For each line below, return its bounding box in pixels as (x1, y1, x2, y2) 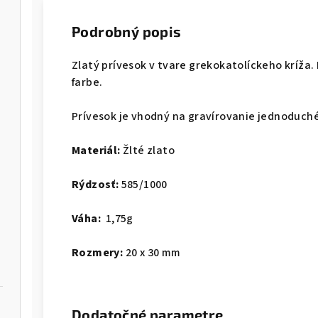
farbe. (72, 75, 103, 91)
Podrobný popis (72, 23, 182, 40)
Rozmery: (72, 245, 124, 261)
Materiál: (72, 143, 121, 159)
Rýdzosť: (72, 177, 119, 193)
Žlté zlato (120, 143, 175, 159)
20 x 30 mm (123, 245, 181, 261)
